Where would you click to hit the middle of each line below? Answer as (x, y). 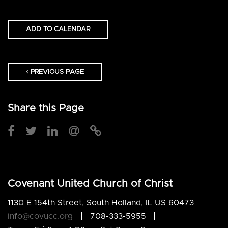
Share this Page (46, 108)
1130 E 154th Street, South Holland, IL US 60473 (101, 202)
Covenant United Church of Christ (90, 184)
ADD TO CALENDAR (58, 29)
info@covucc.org (40, 216)
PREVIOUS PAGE (56, 72)
